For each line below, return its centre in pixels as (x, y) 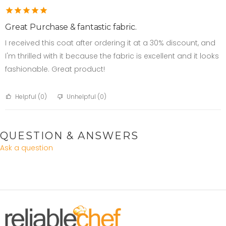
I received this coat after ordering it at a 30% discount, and (110, 43)
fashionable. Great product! (55, 69)
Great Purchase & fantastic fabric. (71, 27)
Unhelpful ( (83, 97)
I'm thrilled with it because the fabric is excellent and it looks (112, 56)
